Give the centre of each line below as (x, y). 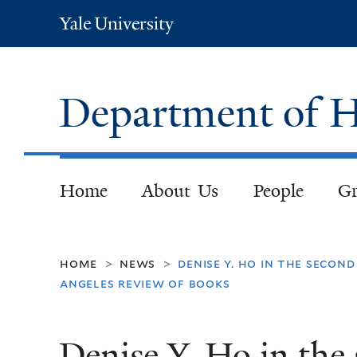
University (135, 44)
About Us (180, 190)
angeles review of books (145, 283)
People (278, 190)
